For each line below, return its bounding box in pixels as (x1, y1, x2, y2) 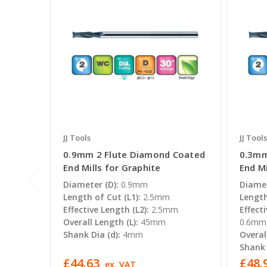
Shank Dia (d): (63, 229, 120, 241)
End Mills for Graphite (63, 162, 161, 174)
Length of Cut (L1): (63, 191, 141, 203)
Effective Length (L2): (63, 204, 149, 216)
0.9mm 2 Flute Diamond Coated (63, 148, 205, 161)
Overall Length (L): (63, 216, 138, 228)
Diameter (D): (63, 179, 119, 191)
